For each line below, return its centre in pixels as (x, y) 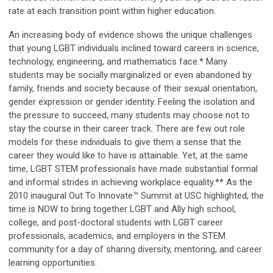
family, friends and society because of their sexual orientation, (133, 89)
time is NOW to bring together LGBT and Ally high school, (122, 209)
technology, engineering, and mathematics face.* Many (118, 62)
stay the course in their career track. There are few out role (127, 129)
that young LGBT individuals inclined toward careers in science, (134, 48)
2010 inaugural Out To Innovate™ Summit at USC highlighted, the (136, 196)
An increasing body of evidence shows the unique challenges (130, 35)
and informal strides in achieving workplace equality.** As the (130, 183)
